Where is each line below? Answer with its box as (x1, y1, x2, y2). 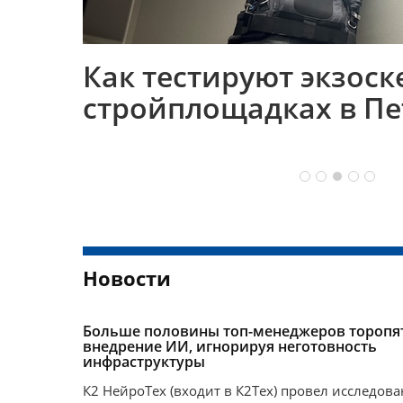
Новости (83, 264, 171, 292)
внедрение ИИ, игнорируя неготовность (83, 336, 377, 357)
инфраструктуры (83, 352, 205, 372)
